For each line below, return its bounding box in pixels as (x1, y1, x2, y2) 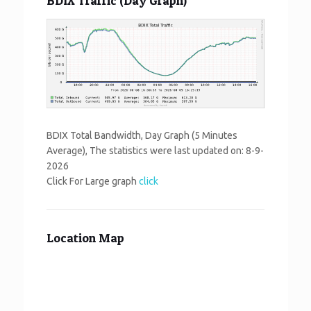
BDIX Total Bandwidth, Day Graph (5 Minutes (47, 130, 237, 142)
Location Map (47, 230, 124, 246)
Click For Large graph (47, 176, 139, 187)
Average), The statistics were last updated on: (47, 145, 246, 157)
